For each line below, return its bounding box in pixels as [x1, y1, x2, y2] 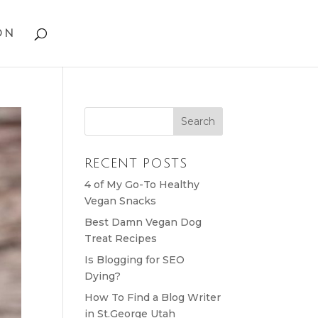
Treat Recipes [84, 232, 158, 245]
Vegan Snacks [84, 194, 157, 207]
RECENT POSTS [84, 156, 188, 170]
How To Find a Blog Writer [84, 291, 221, 304]
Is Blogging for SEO [84, 253, 185, 266]
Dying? [84, 270, 121, 283]
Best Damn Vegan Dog [84, 216, 202, 229]
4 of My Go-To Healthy [84, 178, 200, 191]
